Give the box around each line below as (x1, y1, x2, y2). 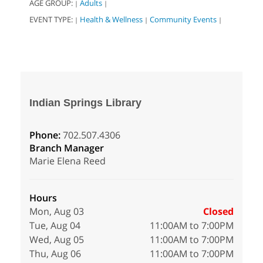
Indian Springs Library (29, 97, 141, 109)
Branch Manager (29, 141, 104, 155)
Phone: (29, 129, 63, 142)
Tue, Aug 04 (29, 219, 80, 232)
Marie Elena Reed (29, 154, 106, 168)
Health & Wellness (80, 14, 143, 25)
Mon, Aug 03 (29, 205, 84, 218)
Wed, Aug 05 (29, 233, 84, 247)
